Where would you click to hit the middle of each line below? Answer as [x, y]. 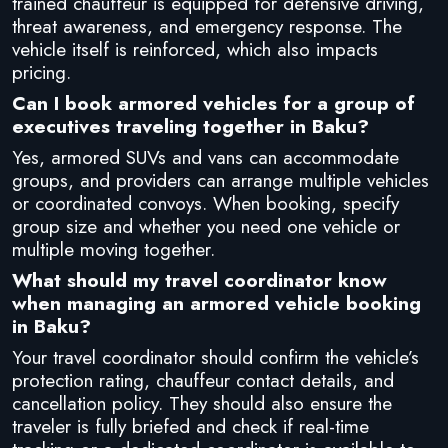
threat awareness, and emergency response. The [207, 25]
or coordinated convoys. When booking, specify [205, 202]
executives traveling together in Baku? [190, 125]
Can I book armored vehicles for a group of [213, 102]
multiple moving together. [113, 248]
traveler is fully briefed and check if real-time [190, 425]
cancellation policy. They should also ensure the [202, 402]
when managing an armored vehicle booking [216, 302]
